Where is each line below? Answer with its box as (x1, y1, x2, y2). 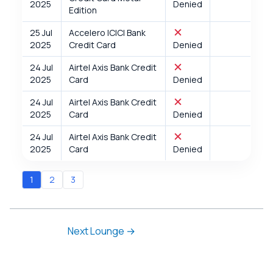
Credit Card (69, 38, 116, 51)
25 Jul (30, 26, 52, 38)
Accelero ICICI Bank (69, 26, 146, 38)
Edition (69, 4, 97, 16)
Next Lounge (68, 224, 126, 238)
